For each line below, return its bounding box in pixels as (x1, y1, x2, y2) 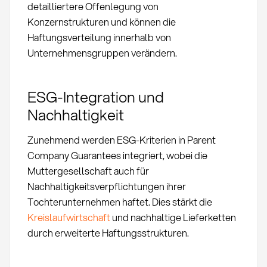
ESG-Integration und (27, 86, 164, 108)
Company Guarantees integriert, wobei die (27, 148, 207, 163)
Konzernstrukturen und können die (27, 15, 176, 29)
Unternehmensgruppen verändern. (27, 46, 177, 60)
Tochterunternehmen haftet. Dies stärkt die (27, 195, 212, 209)
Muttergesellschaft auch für (27, 164, 149, 178)
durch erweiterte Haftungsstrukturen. (27, 226, 189, 240)
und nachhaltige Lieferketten (110, 210, 236, 225)
